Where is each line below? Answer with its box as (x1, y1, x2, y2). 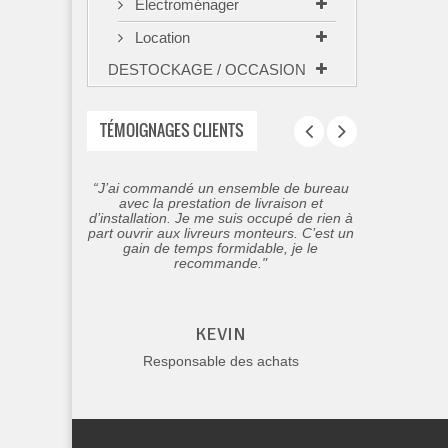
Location (131, 29, 190, 46)
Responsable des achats (142, 353, 299, 369)
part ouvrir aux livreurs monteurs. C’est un (87, 225, 354, 241)
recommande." (174, 255, 268, 271)
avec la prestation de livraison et (118, 195, 323, 211)
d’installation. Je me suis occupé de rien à (88, 210, 353, 226)
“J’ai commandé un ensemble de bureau (92, 180, 349, 196)
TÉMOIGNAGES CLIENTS (100, 118, 244, 142)
